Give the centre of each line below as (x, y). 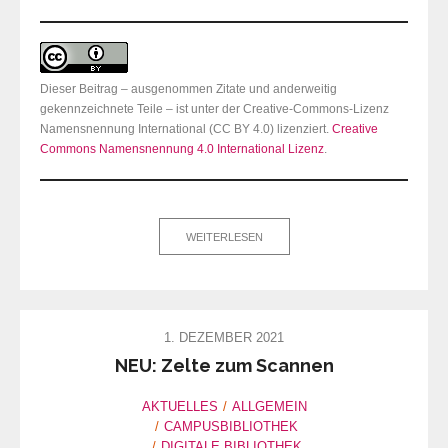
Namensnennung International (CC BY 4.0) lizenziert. (186, 129)
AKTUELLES (179, 406)
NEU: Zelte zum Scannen (224, 365)
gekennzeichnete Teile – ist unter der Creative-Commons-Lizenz (214, 109)
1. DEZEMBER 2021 (224, 338)
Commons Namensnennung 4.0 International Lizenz (182, 149)
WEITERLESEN (224, 237)
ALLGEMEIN (269, 406)
